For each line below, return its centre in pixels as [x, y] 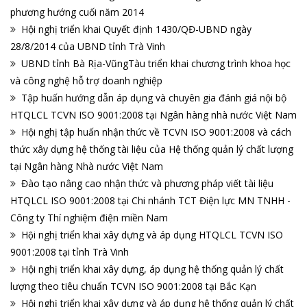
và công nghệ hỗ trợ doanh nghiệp [86, 81]
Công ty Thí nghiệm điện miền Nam [89, 218]
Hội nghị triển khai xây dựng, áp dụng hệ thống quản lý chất [152, 269]
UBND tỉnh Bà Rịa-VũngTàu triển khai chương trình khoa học [156, 64]
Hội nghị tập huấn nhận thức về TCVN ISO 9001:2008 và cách [156, 132]
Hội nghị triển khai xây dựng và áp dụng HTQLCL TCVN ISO [152, 235]
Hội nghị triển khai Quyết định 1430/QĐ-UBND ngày [136, 29]
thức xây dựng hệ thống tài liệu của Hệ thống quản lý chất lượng [152, 149]
